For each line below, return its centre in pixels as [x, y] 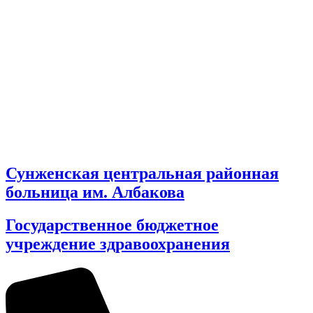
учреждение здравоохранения [118, 243]
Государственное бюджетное [112, 225]
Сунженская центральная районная [142, 173]
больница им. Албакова [95, 192]
